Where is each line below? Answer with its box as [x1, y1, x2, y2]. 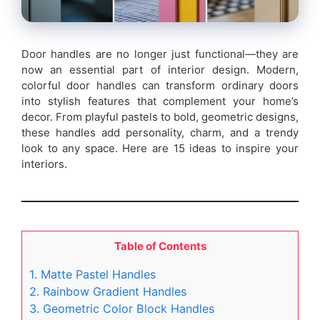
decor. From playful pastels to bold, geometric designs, [21, 110, 299, 124]
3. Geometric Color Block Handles [29, 301, 214, 316]
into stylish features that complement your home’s [21, 94, 299, 109]
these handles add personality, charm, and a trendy [21, 126, 299, 140]
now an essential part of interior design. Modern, [21, 63, 299, 77]
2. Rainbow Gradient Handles [29, 284, 186, 299]
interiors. [21, 157, 67, 171]
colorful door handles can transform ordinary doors [21, 79, 299, 93]
